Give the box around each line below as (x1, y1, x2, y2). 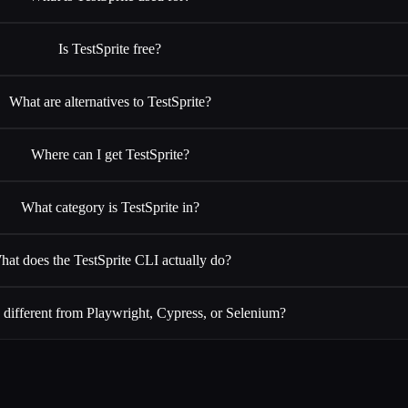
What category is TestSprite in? (20, 199, 199, 215)
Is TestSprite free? (58, 40, 162, 56)
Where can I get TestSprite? (30, 146, 189, 162)
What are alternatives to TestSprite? (8, 93, 211, 109)
